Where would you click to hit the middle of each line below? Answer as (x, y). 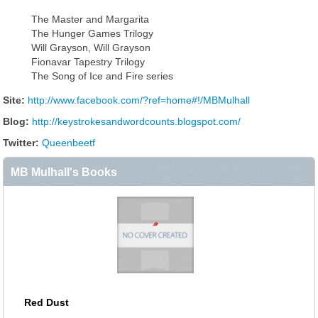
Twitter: (21, 143)
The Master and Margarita (90, 19)
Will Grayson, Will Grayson (91, 48)
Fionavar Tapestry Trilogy (88, 62)
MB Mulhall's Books (64, 172)
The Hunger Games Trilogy (92, 33)
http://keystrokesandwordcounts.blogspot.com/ (136, 121)
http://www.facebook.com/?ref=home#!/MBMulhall (139, 100)
